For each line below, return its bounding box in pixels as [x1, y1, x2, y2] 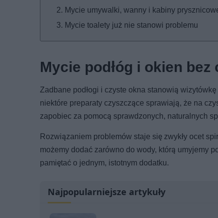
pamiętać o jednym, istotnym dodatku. [40, 158, 169, 167]
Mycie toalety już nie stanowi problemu [65, 20, 198, 30]
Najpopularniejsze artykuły [48, 185, 165, 198]
